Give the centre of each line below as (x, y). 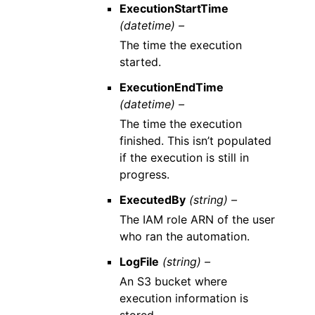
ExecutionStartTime (174, 8)
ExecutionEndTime (171, 87)
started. (140, 62)
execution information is (184, 298)
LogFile (139, 262)
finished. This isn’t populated (195, 141)
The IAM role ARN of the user (197, 219)
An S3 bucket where (173, 281)
